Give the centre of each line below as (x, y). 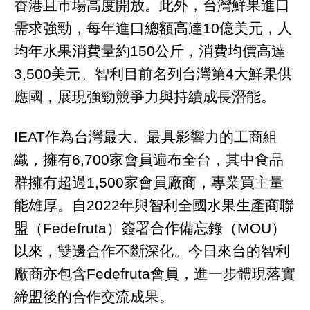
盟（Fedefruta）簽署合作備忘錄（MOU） (150, 228)
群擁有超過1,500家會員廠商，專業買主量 (149, 182)
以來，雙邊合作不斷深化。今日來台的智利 (152, 251)
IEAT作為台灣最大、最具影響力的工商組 (146, 137)
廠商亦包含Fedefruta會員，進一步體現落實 (155, 274)
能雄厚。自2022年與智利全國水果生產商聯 (154, 205)
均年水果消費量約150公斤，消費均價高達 (150, 51)
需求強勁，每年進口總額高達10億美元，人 (153, 28)
